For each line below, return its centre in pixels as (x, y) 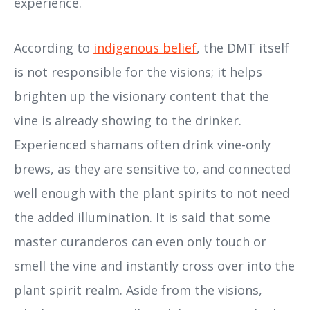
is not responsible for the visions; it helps (138, 72)
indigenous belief (145, 47)
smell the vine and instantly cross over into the (154, 265)
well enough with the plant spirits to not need (152, 193)
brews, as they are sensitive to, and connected (152, 168)
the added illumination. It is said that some (142, 217)
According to (54, 47)
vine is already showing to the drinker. (128, 120)
